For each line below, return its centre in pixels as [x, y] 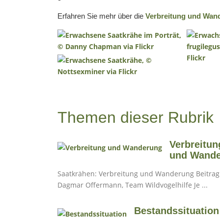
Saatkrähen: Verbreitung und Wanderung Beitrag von [127, 173]
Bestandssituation [177, 210]
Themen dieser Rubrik [136, 117]
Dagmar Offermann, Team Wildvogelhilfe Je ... [201, 185]
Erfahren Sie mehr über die [101, 16]
